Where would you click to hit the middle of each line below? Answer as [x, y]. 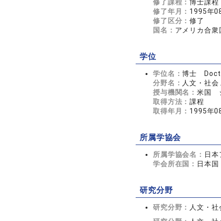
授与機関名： [175, 92]
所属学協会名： [179, 154]
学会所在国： [175, 164]
